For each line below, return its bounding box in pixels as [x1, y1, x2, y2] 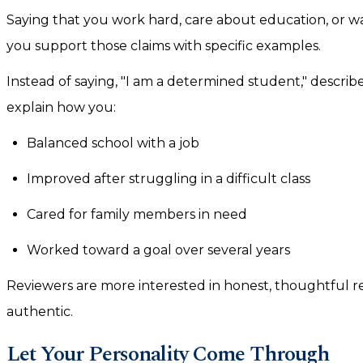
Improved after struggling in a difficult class [27, 171, 310, 186]
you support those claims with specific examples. [6, 38, 321, 53]
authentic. [6, 304, 76, 319]
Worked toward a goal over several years [27, 242, 290, 258]
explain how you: [6, 100, 116, 115]
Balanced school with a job [27, 135, 199, 151]
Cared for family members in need [27, 207, 247, 222]
